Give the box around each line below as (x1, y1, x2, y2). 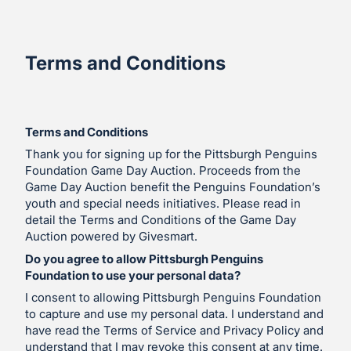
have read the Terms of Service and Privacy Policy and (25, 323, 324, 338)
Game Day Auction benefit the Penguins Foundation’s (25, 179, 320, 194)
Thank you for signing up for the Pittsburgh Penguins (25, 147, 317, 161)
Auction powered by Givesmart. (25, 229, 197, 244)
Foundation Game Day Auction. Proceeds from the (25, 163, 301, 178)
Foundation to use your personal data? (25, 267, 241, 283)
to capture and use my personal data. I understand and (25, 306, 324, 321)
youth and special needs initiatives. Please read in (25, 196, 301, 211)
